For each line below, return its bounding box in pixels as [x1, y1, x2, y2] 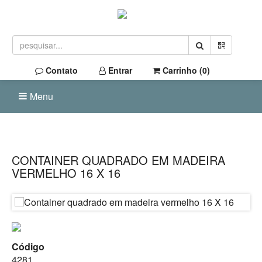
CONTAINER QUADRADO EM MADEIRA [12, 151, 225, 168]
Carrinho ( [160, 64, 202, 76]
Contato [43, 64, 78, 76]
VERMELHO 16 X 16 [12, 164, 120, 181]
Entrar [106, 64, 132, 76]
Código [12, 240, 44, 253]
